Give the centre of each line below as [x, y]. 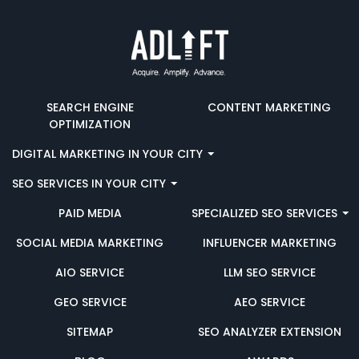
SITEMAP [90, 331]
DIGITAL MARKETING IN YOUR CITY [109, 153]
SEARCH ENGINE [90, 107]
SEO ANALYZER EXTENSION [269, 331]
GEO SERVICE [90, 302]
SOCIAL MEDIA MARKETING [90, 242]
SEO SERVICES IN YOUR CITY [91, 183]
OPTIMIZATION [90, 124]
